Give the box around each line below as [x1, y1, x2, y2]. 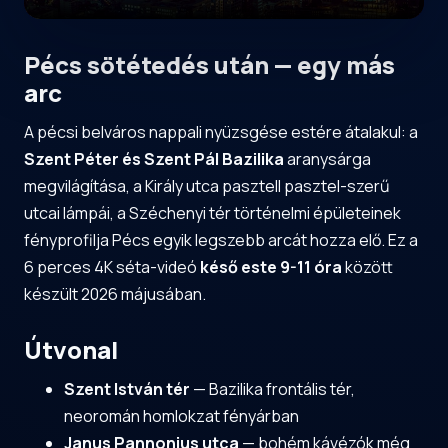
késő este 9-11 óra [200, 256, 342, 278]
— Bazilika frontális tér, [190, 378, 355, 400]
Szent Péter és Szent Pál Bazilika [24, 148, 284, 170]
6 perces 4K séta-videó [24, 256, 200, 278]
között [342, 256, 393, 278]
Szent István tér [64, 378, 190, 400]
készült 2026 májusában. [24, 283, 206, 305]
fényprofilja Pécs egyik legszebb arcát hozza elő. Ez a [24, 229, 418, 251]
